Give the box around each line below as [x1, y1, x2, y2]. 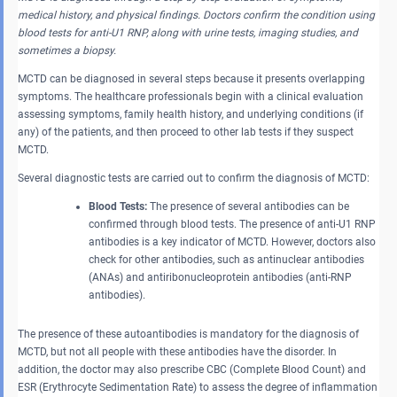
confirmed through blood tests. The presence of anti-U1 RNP [89, 217, 376, 230]
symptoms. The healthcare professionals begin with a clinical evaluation [18, 90, 363, 103]
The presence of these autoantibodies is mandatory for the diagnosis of [18, 327, 359, 340]
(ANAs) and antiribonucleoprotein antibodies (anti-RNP [89, 270, 352, 284]
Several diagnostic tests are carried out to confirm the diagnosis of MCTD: [18, 171, 370, 184]
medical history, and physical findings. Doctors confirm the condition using [18, 8, 375, 21]
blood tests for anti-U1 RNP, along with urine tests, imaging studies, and [18, 26, 358, 39]
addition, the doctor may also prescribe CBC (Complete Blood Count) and [18, 362, 366, 376]
